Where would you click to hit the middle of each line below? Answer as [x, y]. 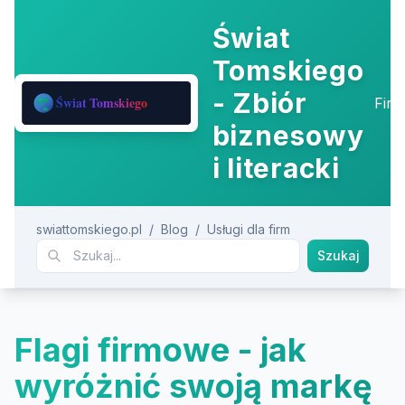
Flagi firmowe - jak [160, 350]
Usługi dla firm [249, 229]
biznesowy [288, 136]
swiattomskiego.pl [89, 229]
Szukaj [338, 255]
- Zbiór [259, 103]
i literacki [276, 168]
